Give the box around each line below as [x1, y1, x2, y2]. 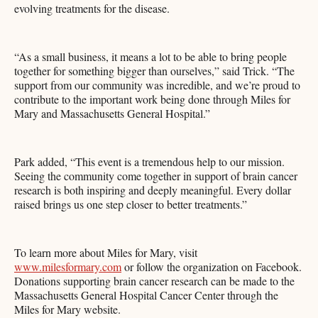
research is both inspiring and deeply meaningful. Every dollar [14, 182, 291, 198]
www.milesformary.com [14, 259, 121, 275]
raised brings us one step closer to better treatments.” [14, 197, 247, 212]
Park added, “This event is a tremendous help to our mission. [14, 154, 285, 170]
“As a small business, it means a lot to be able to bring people [14, 49, 287, 65]
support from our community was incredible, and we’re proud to [14, 77, 300, 93]
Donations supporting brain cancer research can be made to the [14, 273, 295, 289]
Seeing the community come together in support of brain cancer [14, 168, 297, 184]
